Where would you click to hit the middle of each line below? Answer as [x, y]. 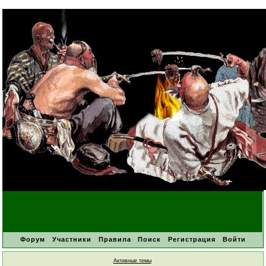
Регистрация [192, 239]
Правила [115, 239]
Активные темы [132, 260]
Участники [72, 239]
